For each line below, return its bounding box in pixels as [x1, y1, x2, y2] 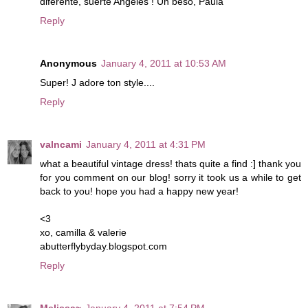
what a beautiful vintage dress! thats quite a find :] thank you [40, 157, 301, 169]
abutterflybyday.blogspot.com [40, 240, 167, 252]
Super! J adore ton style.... [40, 76, 155, 88]
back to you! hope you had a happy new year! [40, 185, 239, 197]
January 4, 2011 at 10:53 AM [101, 57, 226, 69]
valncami [40, 138, 82, 150]
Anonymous [40, 57, 97, 69]
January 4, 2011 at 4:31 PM [86, 138, 206, 150]
